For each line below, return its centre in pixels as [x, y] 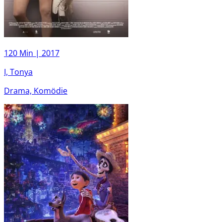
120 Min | [23, 53]
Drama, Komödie [36, 90]
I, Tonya [18, 72]
